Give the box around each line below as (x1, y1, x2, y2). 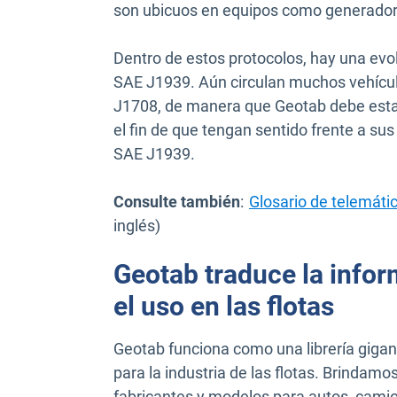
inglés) (113, 216, 160, 236)
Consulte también (113, 192, 240, 212)
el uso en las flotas (113, 291, 334, 323)
